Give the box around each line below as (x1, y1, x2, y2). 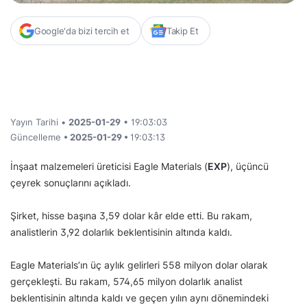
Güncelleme (10, 132, 64, 143)
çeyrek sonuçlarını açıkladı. (10, 177, 131, 189)
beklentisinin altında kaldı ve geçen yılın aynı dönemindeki (10, 292, 269, 304)
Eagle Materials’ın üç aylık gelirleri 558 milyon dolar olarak (10, 259, 268, 271)
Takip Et (166, 25, 199, 37)
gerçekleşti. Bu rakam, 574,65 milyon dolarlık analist (10, 275, 243, 288)
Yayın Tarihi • (10, 116, 69, 128)
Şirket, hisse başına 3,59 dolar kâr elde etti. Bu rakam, (10, 210, 252, 222)
